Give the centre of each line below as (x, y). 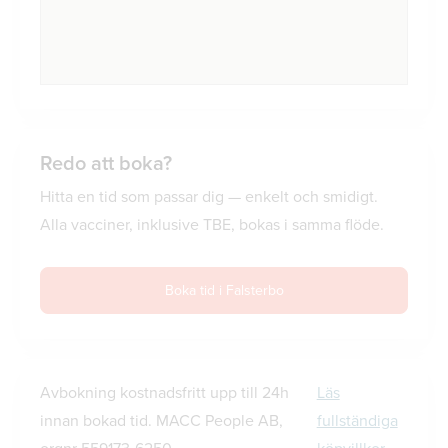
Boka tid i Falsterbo (224, 290)
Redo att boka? (106, 163)
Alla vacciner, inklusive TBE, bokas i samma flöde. (212, 224)
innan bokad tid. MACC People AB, (161, 420)
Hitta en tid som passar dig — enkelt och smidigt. (209, 196)
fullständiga (357, 420)
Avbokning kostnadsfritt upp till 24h (164, 392)
